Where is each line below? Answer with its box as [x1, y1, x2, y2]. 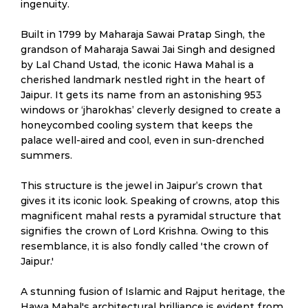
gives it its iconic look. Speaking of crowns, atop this [21, 195, 280, 207]
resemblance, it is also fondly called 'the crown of [21, 240, 268, 252]
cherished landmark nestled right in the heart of [21, 74, 265, 86]
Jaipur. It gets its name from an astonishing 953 [21, 89, 262, 101]
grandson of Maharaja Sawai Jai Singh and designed [21, 43, 275, 56]
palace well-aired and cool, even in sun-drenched [21, 134, 264, 146]
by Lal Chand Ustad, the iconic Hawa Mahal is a [21, 58, 254, 71]
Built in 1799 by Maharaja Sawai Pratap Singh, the [21, 28, 265, 41]
